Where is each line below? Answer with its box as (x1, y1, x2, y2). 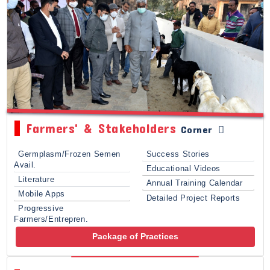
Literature (18, 175, 55, 184)
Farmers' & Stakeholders (25, 121, 176, 136)
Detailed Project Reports (146, 193, 240, 202)
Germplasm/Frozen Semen (18, 149, 121, 159)
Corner (176, 124, 212, 136)
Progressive (18, 204, 64, 213)
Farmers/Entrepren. (14, 215, 89, 224)
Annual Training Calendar (146, 179, 243, 188)
